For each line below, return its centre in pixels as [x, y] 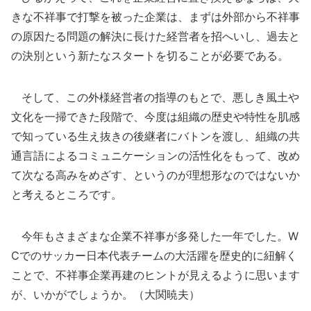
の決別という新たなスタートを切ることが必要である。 [150, 56]
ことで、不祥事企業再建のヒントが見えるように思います [155, 275]
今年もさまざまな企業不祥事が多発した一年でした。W [155, 236]
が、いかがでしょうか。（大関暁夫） [106, 294]
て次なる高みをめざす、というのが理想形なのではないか [155, 175]
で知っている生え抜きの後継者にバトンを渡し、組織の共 [155, 136]
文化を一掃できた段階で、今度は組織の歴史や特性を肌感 [155, 117]
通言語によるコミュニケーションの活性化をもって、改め [155, 155]
